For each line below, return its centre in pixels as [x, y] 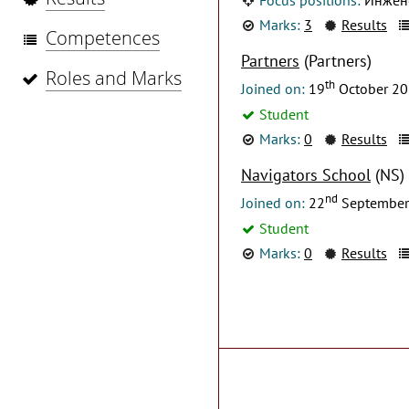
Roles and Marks [114, 78]
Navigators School [306, 174]
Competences [103, 38]
